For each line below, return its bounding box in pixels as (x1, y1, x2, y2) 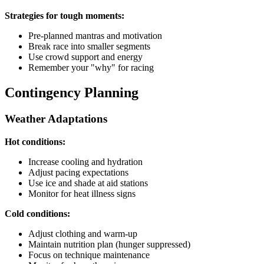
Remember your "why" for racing (28, 62, 154, 73)
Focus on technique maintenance (28, 249, 150, 260)
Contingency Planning (5, 85, 138, 101)
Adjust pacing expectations (28, 167, 128, 177)
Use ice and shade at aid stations (28, 177, 148, 188)
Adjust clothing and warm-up (28, 228, 137, 239)
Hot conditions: (5, 136, 65, 147)
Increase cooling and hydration (28, 156, 143, 167)
